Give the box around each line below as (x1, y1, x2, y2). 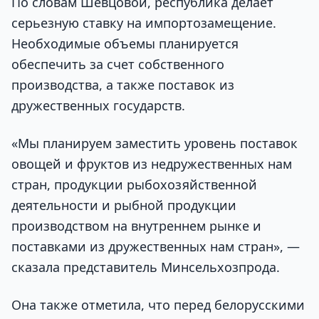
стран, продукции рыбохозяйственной (11, 176, 257, 194)
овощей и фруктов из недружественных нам (11, 155, 292, 173)
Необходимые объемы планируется (11, 34, 239, 52)
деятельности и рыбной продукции (11, 197, 236, 214)
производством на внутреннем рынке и (11, 217, 261, 235)
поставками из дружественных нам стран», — (11, 238, 300, 256)
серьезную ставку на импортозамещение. (11, 14, 276, 31)
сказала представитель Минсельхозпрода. (11, 258, 280, 276)
